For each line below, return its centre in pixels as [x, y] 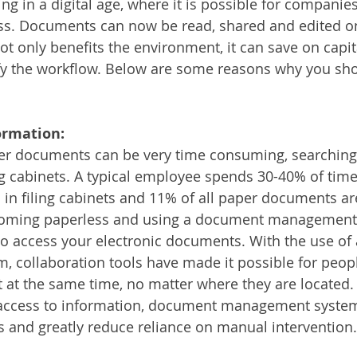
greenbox [311, 71]
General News [132, 71]
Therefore [228, 71]
